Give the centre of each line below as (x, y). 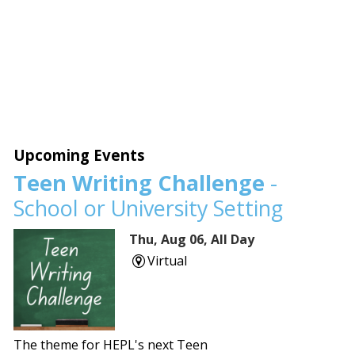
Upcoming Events (80, 155)
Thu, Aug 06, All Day (192, 239)
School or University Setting (149, 208)
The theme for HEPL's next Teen (111, 344)
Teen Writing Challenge (139, 182)
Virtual (167, 260)
